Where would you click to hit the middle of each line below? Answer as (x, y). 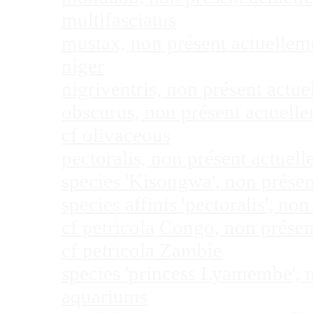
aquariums (104, 297)
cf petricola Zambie (142, 250)
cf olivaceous (116, 135)
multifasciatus (119, 20)
